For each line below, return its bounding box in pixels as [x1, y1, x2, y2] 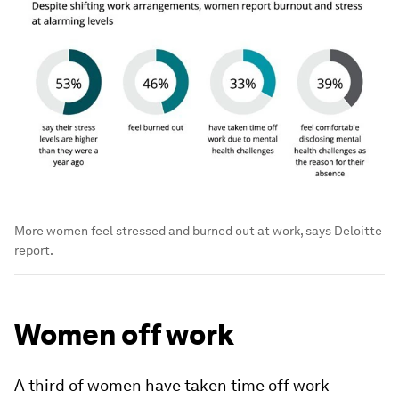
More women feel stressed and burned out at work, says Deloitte [14, 223, 382, 238]
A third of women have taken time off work [14, 375, 330, 395]
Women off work [14, 316, 234, 352]
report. [14, 242, 53, 257]
